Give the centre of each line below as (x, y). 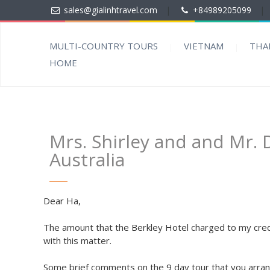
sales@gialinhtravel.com (110, 10)
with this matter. (77, 240)
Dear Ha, (62, 201)
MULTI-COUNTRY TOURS (104, 46)
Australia (87, 159)
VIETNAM (204, 46)
